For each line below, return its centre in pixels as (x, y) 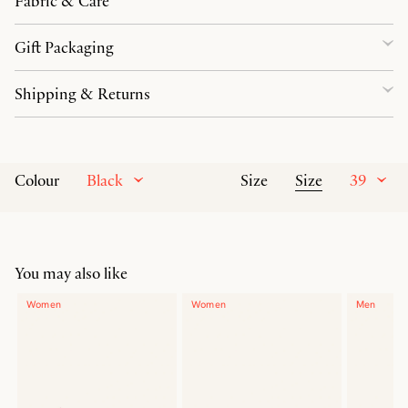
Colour (37, 180)
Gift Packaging (64, 47)
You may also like (71, 273)
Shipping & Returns (82, 94)
